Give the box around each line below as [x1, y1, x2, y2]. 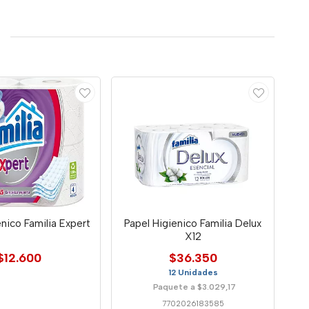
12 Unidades [168, 267, 218, 277]
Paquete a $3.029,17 [153, 281, 237, 292]
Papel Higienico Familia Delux [124, 217, 262, 230]
